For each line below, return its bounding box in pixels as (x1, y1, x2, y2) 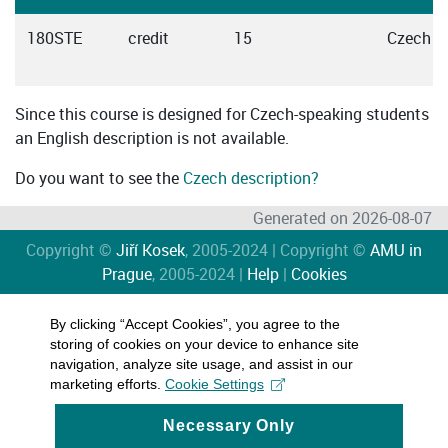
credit (128, 27, 169, 50)
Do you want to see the (15, 167, 183, 190)
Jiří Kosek (116, 239, 185, 262)
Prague (101, 263, 152, 286)
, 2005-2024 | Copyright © (185, 239, 370, 262)
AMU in (370, 239, 422, 262)
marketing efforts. (50, 376, 165, 392)
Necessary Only (163, 417, 295, 434)
